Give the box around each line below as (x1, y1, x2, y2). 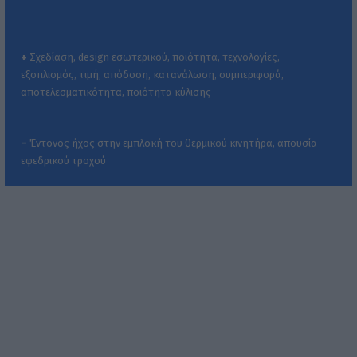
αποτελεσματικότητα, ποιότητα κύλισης (21, 85, 211, 98)
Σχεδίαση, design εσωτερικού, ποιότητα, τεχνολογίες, (27, 50, 280, 63)
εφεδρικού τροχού (21, 154, 106, 167)
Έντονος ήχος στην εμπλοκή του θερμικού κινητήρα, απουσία (27, 136, 317, 149)
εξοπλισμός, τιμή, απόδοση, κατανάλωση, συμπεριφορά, (21, 68, 284, 80)
